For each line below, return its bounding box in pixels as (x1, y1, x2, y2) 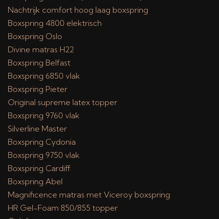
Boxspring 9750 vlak (8, 150, 80, 160)
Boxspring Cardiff (8, 163, 70, 173)
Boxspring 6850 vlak (8, 71, 80, 81)
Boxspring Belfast (8, 58, 70, 67)
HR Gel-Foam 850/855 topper (8, 203, 118, 213)
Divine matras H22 (8, 44, 74, 54)
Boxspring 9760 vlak (8, 110, 80, 120)
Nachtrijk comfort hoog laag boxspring (8, 5, 148, 15)
